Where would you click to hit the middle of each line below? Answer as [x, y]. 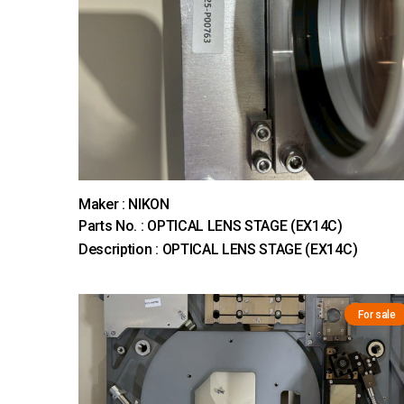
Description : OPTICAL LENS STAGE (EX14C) [218, 250]
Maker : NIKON [124, 205]
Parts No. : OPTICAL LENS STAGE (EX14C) [211, 226]
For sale [377, 315]
